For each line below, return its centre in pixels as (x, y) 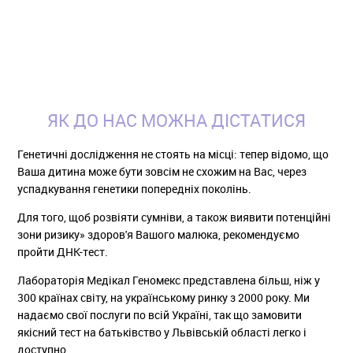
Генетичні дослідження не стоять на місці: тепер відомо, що (173, 154)
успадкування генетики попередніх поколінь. (135, 189)
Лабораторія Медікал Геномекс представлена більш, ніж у (169, 280)
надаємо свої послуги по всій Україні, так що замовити (160, 315)
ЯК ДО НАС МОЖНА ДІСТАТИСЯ (176, 120)
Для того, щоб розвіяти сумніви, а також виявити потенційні (175, 217)
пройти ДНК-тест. (63, 252)
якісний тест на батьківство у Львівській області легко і (162, 332)
